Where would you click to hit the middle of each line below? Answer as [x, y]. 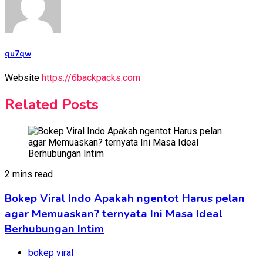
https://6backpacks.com [91, 78]
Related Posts [52, 105]
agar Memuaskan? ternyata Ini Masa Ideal [114, 213]
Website [22, 78]
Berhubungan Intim [54, 229]
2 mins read [29, 174]
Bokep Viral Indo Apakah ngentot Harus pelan [125, 198]
